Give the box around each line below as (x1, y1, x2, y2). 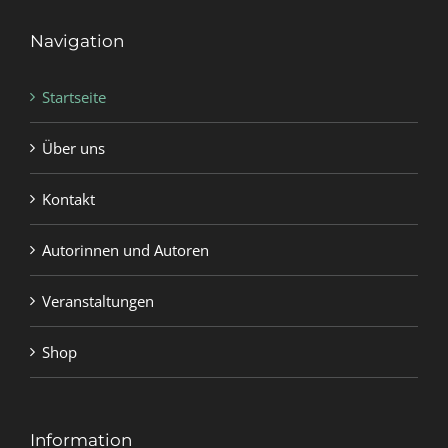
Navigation (30, 31, 124, 52)
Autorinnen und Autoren (42, 240, 209, 261)
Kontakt (42, 189, 95, 210)
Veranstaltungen (42, 291, 154, 312)
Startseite (42, 87, 106, 108)
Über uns (42, 138, 105, 159)
